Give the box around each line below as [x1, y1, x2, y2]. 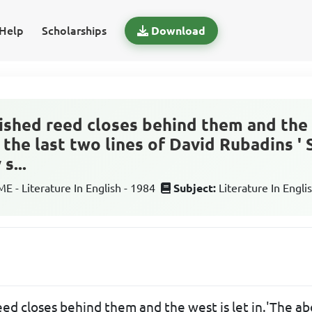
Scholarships [41, 24, 107, 37]
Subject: [173, 182, 217, 194]
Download [150, 24, 205, 37]
